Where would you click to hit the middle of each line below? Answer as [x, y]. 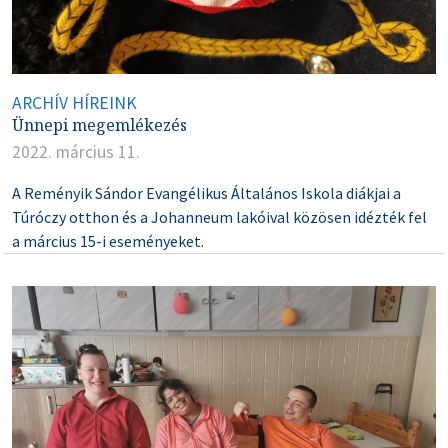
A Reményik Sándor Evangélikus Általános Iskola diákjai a [206, 192]
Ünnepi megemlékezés [99, 124]
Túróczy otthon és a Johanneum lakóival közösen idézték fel [219, 216]
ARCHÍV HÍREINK [74, 102]
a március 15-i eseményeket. [108, 240]
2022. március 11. [76, 151]
